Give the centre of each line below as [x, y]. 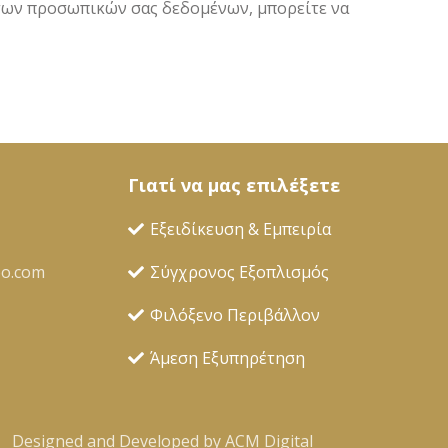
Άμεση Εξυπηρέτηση [228, 358]
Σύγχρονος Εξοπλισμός [240, 272]
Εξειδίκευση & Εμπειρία [241, 229]
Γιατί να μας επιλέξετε [234, 185]
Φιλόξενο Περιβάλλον [235, 315]
